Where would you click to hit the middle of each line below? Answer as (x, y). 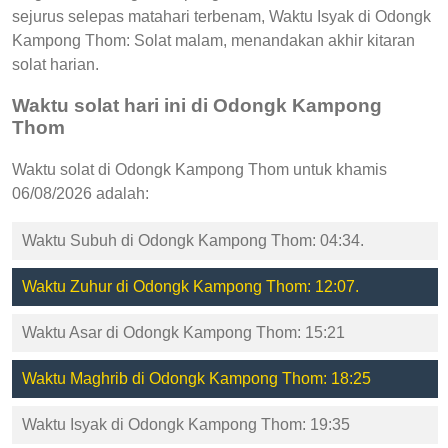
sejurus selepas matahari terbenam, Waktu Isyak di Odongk (221, 16)
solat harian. (55, 64)
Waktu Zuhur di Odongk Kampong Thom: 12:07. (190, 287)
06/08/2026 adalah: (80, 194)
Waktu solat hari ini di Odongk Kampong (197, 106)
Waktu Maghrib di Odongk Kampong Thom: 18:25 (196, 379)
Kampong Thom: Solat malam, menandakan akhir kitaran (213, 40)
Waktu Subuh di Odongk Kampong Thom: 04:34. (193, 241)
